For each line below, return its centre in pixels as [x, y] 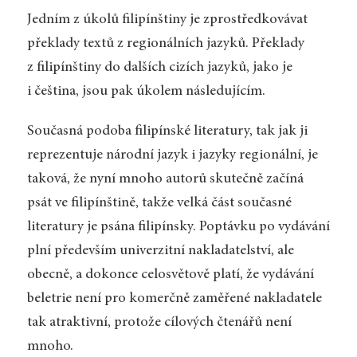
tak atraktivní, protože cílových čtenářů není [159, 322]
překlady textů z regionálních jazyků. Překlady [165, 44]
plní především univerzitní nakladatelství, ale [160, 251]
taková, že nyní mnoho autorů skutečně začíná [165, 179]
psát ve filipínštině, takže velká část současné [159, 203]
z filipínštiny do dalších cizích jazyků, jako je [159, 68]
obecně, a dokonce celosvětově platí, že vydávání [170, 275]
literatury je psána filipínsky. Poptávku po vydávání [178, 227]
